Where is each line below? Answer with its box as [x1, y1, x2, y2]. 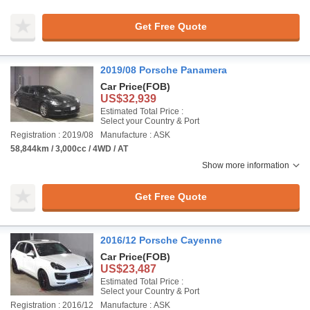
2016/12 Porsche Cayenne [100, 235, 222, 246]
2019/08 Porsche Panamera [100, 64, 227, 75]
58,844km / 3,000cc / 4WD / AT [10, 144, 128, 154]
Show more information [202, 161, 289, 170]
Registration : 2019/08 [10, 130, 93, 140]
